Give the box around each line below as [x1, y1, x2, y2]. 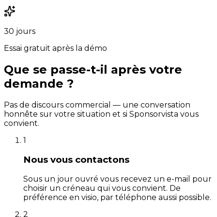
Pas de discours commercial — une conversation [4, 100, 190, 110]
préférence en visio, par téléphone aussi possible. [23, 192, 211, 202]
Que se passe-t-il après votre [4, 62, 182, 77]
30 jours [4, 27, 35, 36]
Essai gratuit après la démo [4, 44, 107, 53]
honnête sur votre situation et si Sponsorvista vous [4, 109, 199, 119]
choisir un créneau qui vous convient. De [23, 183, 181, 193]
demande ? [4, 77, 74, 91]
